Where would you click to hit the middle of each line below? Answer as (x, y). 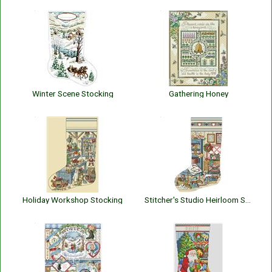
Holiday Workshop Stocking (73, 200)
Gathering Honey (198, 93)
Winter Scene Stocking (73, 93)
